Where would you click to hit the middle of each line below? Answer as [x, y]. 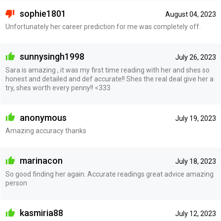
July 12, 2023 [195, 214]
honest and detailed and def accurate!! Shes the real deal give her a [109, 79]
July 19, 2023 [195, 118]
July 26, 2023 [195, 57]
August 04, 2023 [190, 14]
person [16, 183]
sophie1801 [42, 13]
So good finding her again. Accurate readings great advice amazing [109, 174]
